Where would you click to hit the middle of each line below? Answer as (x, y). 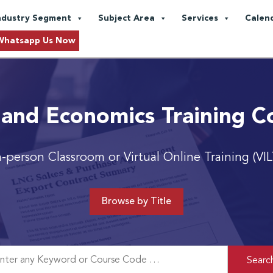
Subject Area (126, 18)
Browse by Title (136, 201)
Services (200, 18)
